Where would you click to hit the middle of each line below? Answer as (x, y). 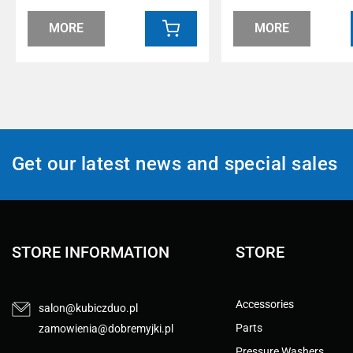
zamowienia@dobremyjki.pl (106, 328)
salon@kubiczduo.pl (89, 308)
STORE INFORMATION (91, 252)
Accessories (264, 304)
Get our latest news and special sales (175, 164)
